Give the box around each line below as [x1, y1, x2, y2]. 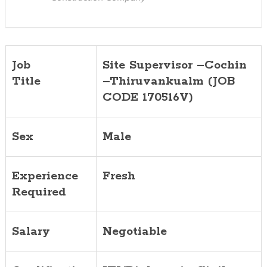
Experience [11, 168, 78, 184]
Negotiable [102, 223, 167, 239]
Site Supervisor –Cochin [102, 57, 247, 73]
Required [11, 184, 66, 200]
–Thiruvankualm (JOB [102, 73, 235, 89]
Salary [11, 223, 50, 239]
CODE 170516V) [102, 89, 193, 105]
